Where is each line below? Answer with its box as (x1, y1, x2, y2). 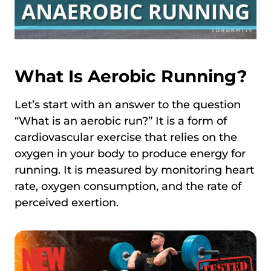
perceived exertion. (15, 195, 119, 209)
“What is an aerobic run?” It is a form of (15, 114, 227, 128)
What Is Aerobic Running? (15, 65, 247, 87)
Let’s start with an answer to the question (15, 97, 241, 111)
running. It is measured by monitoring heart (15, 163, 254, 177)
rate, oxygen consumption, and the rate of (15, 179, 241, 193)
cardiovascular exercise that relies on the (15, 130, 237, 144)
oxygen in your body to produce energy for (15, 146, 246, 160)
